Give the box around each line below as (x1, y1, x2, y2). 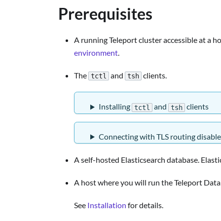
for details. (126, 200, 163, 210)
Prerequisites (58, 4, 152, 23)
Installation (87, 200, 126, 210)
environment (74, 48, 118, 57)
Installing (98, 102, 132, 111)
